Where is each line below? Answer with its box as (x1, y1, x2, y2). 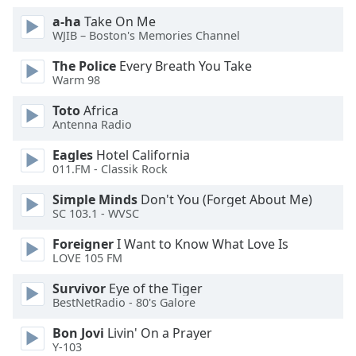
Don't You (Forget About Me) (137, 191, 312, 208)
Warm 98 (52, 72, 100, 88)
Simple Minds (52, 191, 137, 208)
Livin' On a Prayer (104, 324, 212, 342)
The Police (52, 57, 116, 75)
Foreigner (52, 235, 114, 253)
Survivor (52, 280, 106, 297)
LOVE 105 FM (52, 250, 122, 266)
